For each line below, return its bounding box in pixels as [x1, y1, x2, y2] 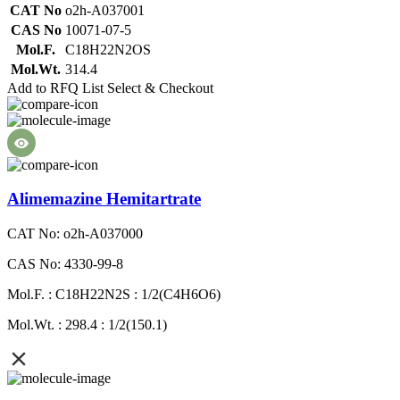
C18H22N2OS [65, 41, 151, 57]
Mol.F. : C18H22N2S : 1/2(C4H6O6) [7, 287, 221, 303]
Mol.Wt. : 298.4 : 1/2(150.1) [7, 317, 167, 333]
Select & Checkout [107, 79, 213, 96]
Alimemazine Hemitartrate [7, 189, 201, 209]
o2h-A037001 [65, 2, 145, 18]
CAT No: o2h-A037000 [7, 226, 143, 242]
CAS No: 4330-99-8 [7, 256, 123, 272]
